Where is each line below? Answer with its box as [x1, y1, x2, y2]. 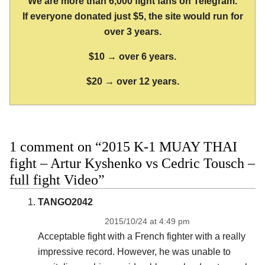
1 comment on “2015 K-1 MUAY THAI [9, 138, 237, 154]
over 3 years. [104, 27, 161, 37]
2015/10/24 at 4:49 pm [104, 216, 190, 226]
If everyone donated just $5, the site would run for [22, 11, 243, 22]
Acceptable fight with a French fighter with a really [37, 231, 245, 241]
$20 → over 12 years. [86, 76, 179, 87]
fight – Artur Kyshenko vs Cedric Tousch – [9, 155, 255, 171]
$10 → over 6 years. [89, 51, 176, 62]
